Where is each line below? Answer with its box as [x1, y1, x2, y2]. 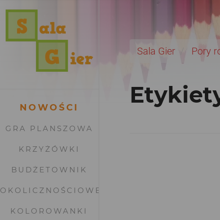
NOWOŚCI [19, 102, 79, 113]
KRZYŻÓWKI [18, 144, 80, 154]
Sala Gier [137, 45, 175, 57]
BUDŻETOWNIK [11, 165, 87, 174]
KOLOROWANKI [10, 206, 88, 216]
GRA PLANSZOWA [5, 123, 93, 133]
